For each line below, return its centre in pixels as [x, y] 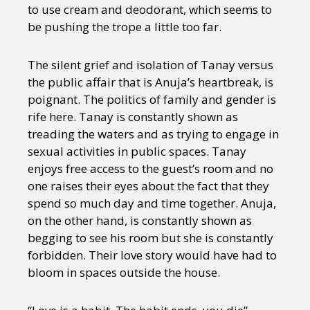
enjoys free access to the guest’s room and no [151, 168]
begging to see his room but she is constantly [151, 237]
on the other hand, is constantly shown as [140, 220]
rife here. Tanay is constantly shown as [133, 116]
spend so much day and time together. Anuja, [152, 203]
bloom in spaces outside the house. [124, 272]
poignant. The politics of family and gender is [152, 99]
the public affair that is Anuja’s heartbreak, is [151, 82]
